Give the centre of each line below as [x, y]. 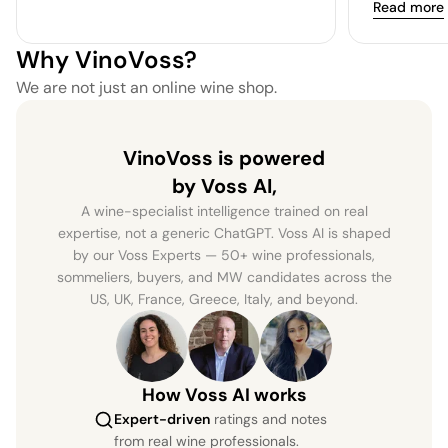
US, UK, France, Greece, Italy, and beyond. [224, 298]
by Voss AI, [224, 185]
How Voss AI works [224, 394]
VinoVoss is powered [224, 157]
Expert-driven [162, 418]
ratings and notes [270, 418]
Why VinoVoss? [106, 59]
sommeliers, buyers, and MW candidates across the [224, 276]
